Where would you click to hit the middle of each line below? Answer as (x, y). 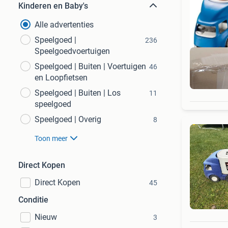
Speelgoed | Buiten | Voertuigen (90, 66)
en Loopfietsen (61, 78)
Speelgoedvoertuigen (72, 51)
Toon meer (51, 138)
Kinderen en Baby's (53, 6)
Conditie (33, 200)
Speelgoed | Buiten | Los (78, 93)
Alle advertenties (64, 25)
